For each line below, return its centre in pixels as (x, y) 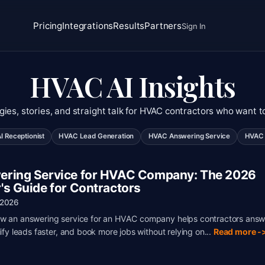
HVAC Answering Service (189, 136)
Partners (163, 25)
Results (129, 25)
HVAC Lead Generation (96, 136)
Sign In (194, 26)
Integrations (88, 25)
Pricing (48, 25)
